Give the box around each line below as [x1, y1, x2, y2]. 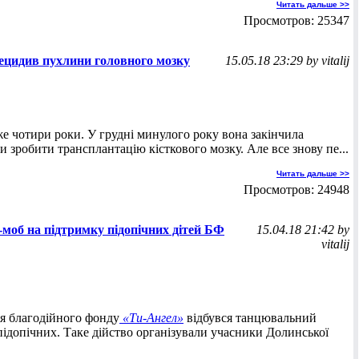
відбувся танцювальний [184, 311, 317, 325]
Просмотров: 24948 [244, 183, 349, 196]
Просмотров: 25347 [244, 14, 349, 27]
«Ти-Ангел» [119, 311, 184, 325]
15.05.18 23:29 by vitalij [225, 54, 349, 67]
